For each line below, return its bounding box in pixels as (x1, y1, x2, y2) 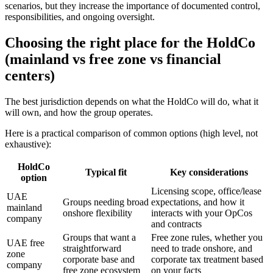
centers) (5, 67, 55, 83)
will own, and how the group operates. (5, 107, 153, 118)
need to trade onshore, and (151, 243, 252, 253)
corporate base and (63, 253, 135, 264)
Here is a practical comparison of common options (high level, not (5, 127, 258, 138)
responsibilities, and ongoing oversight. (5, 12, 155, 23)
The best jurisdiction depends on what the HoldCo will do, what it (5, 96, 258, 107)
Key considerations (169, 166, 248, 177)
